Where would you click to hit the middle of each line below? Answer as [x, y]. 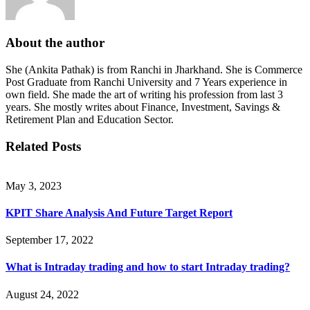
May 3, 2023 [34, 185]
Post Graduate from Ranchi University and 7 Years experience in [146, 82]
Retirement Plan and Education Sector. [90, 120]
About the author [55, 43]
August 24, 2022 [42, 294]
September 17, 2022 [49, 240]
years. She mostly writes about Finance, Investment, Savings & [143, 107]
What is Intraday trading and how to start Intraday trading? [148, 267]
